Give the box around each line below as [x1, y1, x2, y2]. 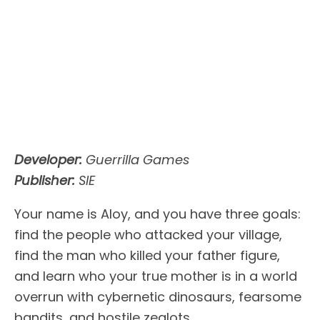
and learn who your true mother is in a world [14, 267, 297, 286]
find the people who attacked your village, [14, 226, 282, 244]
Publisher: [14, 171, 75, 190]
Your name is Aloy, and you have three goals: [14, 205, 301, 224]
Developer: [14, 151, 82, 169]
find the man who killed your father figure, [14, 246, 280, 265]
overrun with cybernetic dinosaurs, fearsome [14, 288, 301, 306]
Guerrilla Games [82, 151, 189, 169]
